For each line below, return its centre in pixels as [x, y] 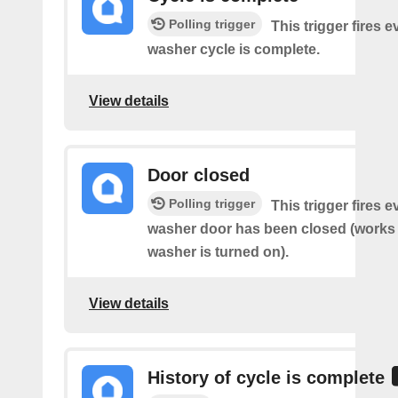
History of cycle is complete [266, 378]
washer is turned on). [218, 252]
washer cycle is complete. [234, 49]
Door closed [199, 175]
